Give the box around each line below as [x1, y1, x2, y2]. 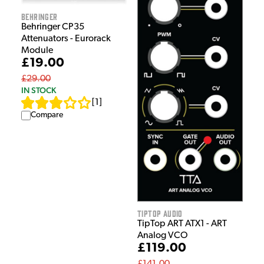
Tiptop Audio [137, 208, 183, 219]
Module [21, 46, 53, 56]
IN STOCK [21, 85, 56, 95]
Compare [31, 111, 63, 120]
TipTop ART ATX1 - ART [137, 219, 227, 229]
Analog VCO [137, 231, 188, 241]
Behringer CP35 [21, 22, 84, 32]
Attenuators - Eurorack [21, 34, 111, 44]
